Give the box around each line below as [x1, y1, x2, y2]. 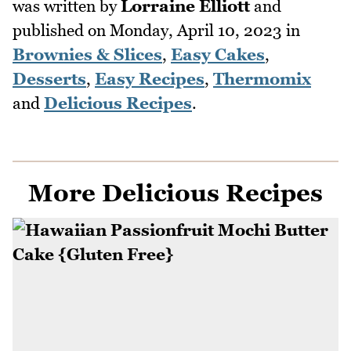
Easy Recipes [95, 69, 204, 89]
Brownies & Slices [13, 45, 162, 65]
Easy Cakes [171, 45, 265, 65]
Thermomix [213, 69, 311, 89]
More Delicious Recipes [28, 179, 323, 208]
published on [13, 20, 110, 41]
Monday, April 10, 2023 [110, 20, 282, 41]
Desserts [13, 69, 86, 89]
